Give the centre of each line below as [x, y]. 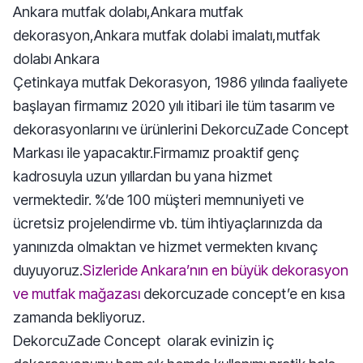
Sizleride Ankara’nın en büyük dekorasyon [216, 270]
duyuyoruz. [48, 270]
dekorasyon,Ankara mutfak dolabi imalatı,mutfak [167, 35]
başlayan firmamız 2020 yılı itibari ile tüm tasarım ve [174, 106]
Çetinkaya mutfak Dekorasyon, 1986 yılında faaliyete [180, 82]
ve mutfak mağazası [77, 294]
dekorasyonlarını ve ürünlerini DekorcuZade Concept [181, 129]
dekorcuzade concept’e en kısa [243, 294]
